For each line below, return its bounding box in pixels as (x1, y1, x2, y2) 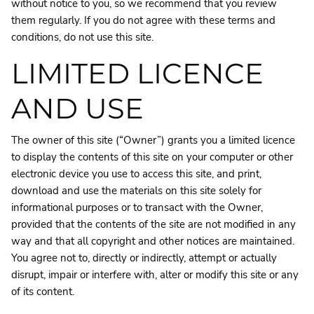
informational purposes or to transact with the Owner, (11, 200, 264, 214)
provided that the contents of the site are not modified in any (11, 217, 296, 231)
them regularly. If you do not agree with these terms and (11, 13, 276, 27)
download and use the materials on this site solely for (11, 183, 262, 198)
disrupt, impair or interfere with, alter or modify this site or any (11, 267, 299, 282)
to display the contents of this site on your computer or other (11, 149, 294, 164)
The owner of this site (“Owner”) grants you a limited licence (11, 132, 296, 147)
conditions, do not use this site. (11, 30, 154, 44)
